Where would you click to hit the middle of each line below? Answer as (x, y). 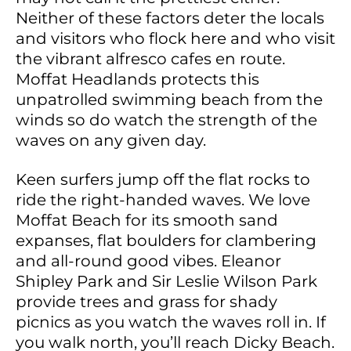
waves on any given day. (111, 140)
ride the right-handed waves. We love (163, 199)
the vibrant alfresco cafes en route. (150, 58)
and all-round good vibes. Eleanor (148, 261)
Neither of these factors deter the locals (170, 18)
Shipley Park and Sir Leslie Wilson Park (166, 281)
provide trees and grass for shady (147, 301)
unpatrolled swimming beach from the (169, 99)
